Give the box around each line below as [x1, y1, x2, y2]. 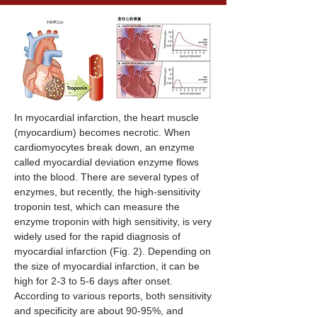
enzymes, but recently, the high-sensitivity [14, 186, 200, 197]
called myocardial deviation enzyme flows [14, 156, 199, 168]
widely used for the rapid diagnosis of [14, 231, 180, 242]
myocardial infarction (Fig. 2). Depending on [14, 246, 211, 257]
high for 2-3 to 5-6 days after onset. [14, 275, 173, 287]
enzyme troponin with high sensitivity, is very [14, 216, 212, 227]
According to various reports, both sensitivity [14, 290, 212, 301]
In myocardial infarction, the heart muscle [14, 112, 199, 123]
